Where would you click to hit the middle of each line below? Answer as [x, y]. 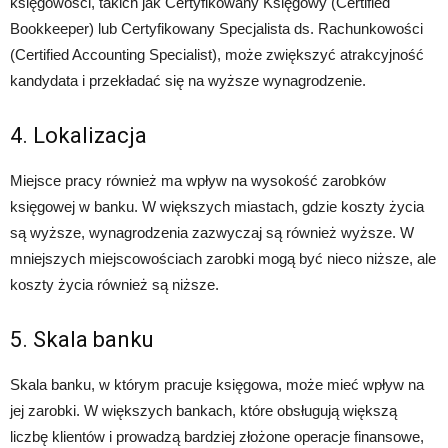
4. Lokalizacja [78, 136]
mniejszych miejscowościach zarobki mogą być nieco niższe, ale [223, 259]
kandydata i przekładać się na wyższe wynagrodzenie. [188, 81]
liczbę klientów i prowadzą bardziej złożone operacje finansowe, [217, 437]
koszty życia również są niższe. [114, 285]
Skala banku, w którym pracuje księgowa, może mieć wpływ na [217, 385]
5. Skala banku [82, 340]
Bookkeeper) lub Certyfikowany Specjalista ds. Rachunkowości [216, 29]
